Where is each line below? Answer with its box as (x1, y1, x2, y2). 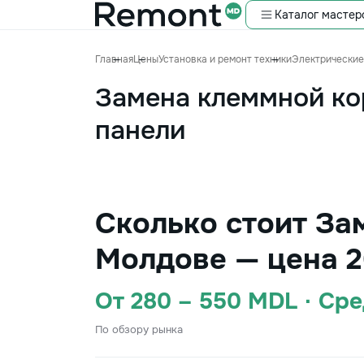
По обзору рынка (95, 323, 183, 336)
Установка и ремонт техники (158, 53, 292, 66)
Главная (95, 53, 133, 66)
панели (95, 114, 185, 147)
